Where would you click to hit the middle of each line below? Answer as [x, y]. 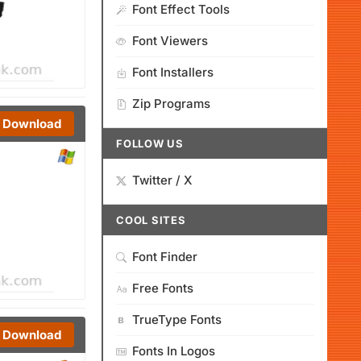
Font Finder [165, 257]
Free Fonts [163, 288]
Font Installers [173, 72]
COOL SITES [151, 220]
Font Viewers [170, 41]
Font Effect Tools [181, 9]
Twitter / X [162, 180]
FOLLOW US [150, 143]
